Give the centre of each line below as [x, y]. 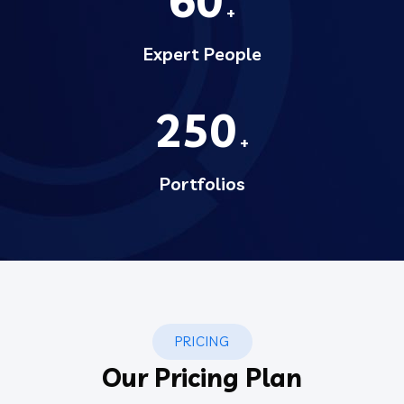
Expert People [202, 53]
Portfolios [202, 183]
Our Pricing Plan [202, 377]
